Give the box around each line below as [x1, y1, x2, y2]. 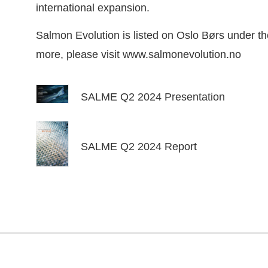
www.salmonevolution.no [122, 48, 241, 61]
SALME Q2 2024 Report [80, 141, 197, 153]
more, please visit [35, 48, 123, 61]
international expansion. [35, 2, 150, 14]
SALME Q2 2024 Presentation [80, 90, 225, 103]
